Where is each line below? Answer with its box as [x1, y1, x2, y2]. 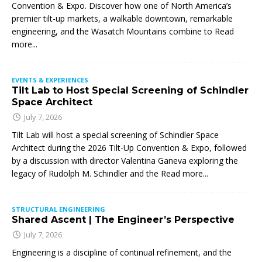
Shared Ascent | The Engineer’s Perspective [12, 213, 235, 225]
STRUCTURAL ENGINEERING [12, 204, 105, 213]
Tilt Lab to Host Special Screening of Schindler [12, 84, 249, 96]
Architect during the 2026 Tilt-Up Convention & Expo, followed [12, 142, 247, 153]
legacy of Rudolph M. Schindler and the [12, 167, 161, 179]
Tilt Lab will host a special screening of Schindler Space [12, 129, 219, 140]
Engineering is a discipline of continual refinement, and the [12, 246, 232, 258]
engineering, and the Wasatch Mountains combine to [12, 25, 215, 37]
